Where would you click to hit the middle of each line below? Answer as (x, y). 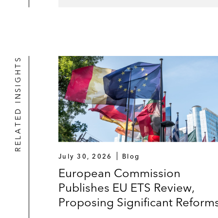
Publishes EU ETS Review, (127, 187)
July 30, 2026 (85, 156)
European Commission (119, 173)
